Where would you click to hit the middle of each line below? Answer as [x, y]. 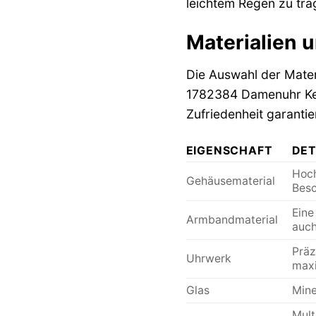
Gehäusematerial [230, 181]
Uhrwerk [208, 259]
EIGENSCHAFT [229, 151]
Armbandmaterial [232, 220]
